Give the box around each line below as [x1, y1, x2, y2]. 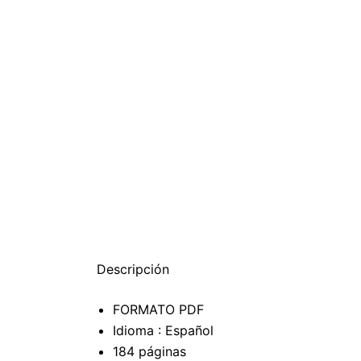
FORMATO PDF [113, 301, 204, 317]
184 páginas [113, 343, 186, 359]
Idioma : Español [113, 322, 214, 338]
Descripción [97, 261, 169, 277]
